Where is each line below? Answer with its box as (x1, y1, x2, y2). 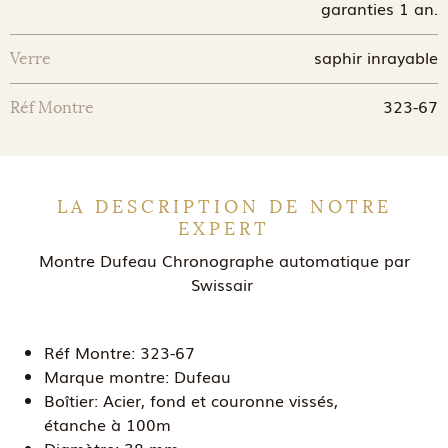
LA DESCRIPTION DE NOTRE (56, 196, 392, 218)
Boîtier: (44, 388, 99, 412)
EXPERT (178, 218, 270, 240)
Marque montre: (44, 364, 170, 388)
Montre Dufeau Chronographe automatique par (38, 248, 410, 272)
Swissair (190, 272, 258, 296)
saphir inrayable (313, 45, 438, 69)
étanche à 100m (44, 412, 172, 436)
